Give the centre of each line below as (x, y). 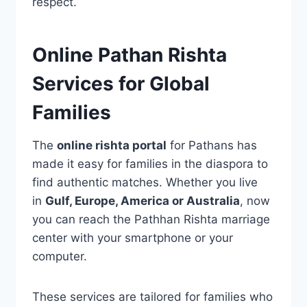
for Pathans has (211, 146)
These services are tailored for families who (152, 297)
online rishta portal (111, 146)
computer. (59, 257)
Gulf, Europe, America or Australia (142, 201)
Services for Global (121, 84)
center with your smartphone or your (132, 238)
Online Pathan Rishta (129, 55)
